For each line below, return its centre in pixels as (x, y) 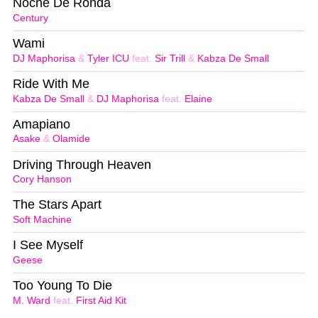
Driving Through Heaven (82, 164)
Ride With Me (51, 83)
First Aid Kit (101, 300)
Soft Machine (42, 220)
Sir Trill (170, 58)
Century (31, 18)
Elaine (198, 99)
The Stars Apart (57, 205)
